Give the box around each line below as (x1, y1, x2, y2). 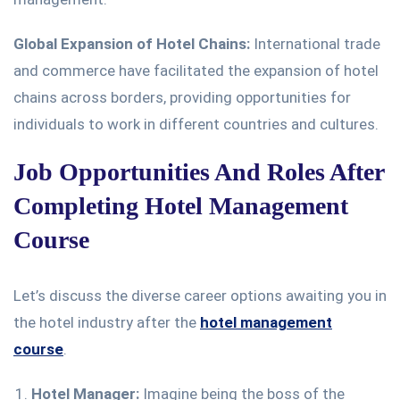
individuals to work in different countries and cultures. (13, 114, 379, 133)
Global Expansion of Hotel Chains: (13, 34, 250, 53)
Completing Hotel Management (13, 191, 348, 220)
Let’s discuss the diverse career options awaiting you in (13, 286, 387, 304)
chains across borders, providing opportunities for (13, 87, 351, 106)
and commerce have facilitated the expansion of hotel (13, 61, 379, 79)
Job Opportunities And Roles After (13, 157, 384, 186)
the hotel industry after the (13, 312, 200, 331)
